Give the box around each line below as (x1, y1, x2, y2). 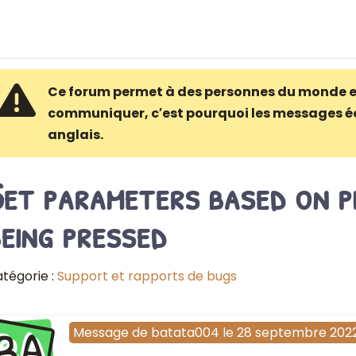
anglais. (47, 126, 103, 144)
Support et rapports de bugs (56, 267, 237, 285)
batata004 (150, 323, 219, 342)
